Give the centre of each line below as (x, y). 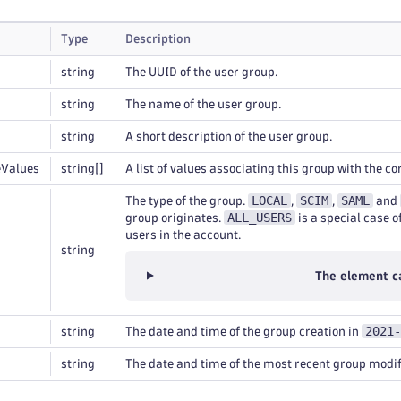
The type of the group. (187, 201)
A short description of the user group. (229, 137)
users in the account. (183, 235)
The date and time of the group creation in (243, 332)
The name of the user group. (203, 104)
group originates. (175, 218)
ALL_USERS (260, 218)
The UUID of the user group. (201, 72)
